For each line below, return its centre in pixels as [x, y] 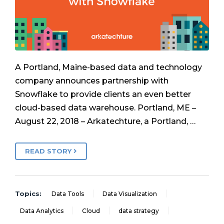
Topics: [28, 193]
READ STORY [49, 151]
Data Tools [68, 193]
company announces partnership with [92, 81]
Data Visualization [130, 193]
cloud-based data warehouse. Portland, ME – [105, 108]
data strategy [139, 210]
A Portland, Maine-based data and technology [108, 67]
